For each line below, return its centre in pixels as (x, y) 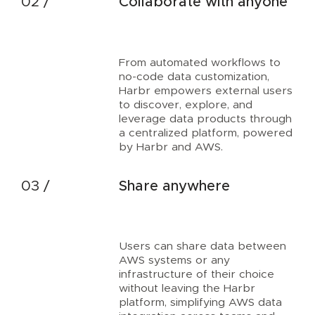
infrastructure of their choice (196, 275)
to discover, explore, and (185, 104)
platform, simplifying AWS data (200, 303)
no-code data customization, (194, 76)
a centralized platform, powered (205, 133)
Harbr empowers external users (205, 90)
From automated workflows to (199, 62)
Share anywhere (174, 187)
